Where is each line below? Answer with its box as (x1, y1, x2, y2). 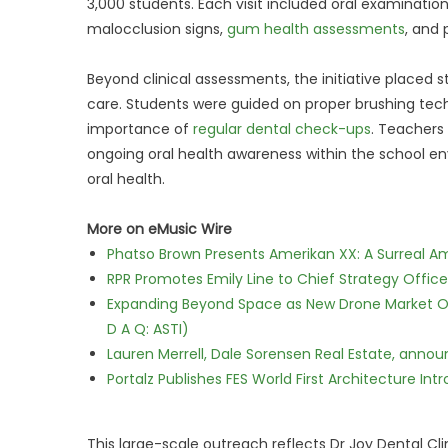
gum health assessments (227, 19, 405, 39)
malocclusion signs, (87, 19, 227, 39)
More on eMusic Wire (87, 219, 232, 239)
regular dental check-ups (193, 119, 371, 139)
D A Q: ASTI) (107, 319, 189, 339)
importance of (87, 119, 193, 139)
